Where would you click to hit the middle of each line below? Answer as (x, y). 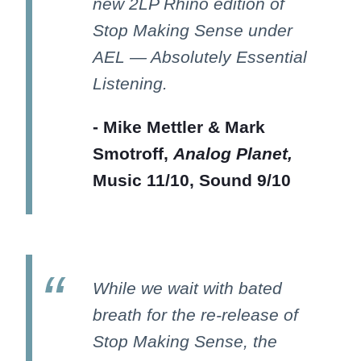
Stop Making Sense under (193, 31)
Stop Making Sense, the (185, 341)
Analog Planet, (233, 154)
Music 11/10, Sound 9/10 (192, 180)
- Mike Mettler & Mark (179, 127)
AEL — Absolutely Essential (200, 57)
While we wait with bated (187, 288)
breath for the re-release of (195, 314)
